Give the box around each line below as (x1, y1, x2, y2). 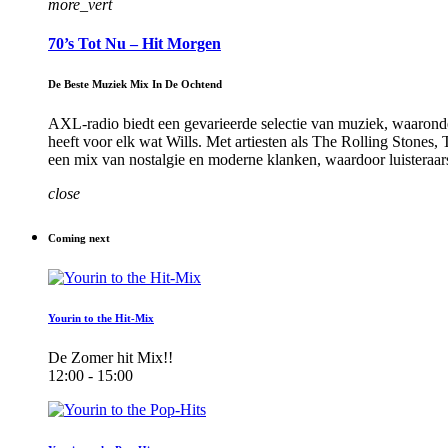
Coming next (48, 232, 110, 245)
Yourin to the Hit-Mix (48, 312, 154, 325)
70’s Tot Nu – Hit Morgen (48, 35, 221, 53)
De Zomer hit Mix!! (48, 349, 173, 367)
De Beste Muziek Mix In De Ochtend (48, 78, 222, 91)
